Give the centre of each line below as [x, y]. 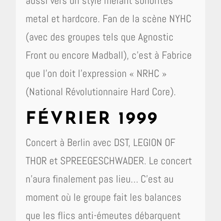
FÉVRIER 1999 [92, 119]
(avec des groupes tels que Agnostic [100, 37]
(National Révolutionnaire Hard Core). [101, 91]
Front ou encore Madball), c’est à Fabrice [109, 55]
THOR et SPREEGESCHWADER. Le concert [109, 160]
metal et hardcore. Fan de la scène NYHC [109, 18]
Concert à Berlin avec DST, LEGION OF [101, 142]
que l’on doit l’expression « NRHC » [96, 73]
